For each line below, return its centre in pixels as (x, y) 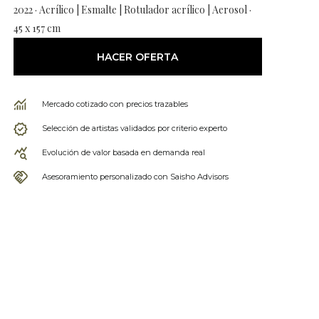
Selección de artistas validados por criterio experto (134, 128)
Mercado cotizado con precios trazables (115, 104)
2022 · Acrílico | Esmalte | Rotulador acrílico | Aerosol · (132, 10)
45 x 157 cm (37, 28)
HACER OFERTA (138, 57)
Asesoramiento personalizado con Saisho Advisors (135, 177)
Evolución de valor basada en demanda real (123, 152)
